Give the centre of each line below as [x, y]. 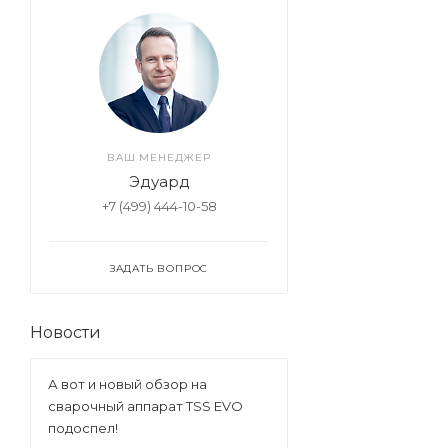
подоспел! [83, 427]
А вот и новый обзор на [127, 383]
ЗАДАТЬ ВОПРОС [159, 268]
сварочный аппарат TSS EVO [145, 405]
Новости [65, 332]
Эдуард [159, 181]
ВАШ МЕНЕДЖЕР [159, 157]
